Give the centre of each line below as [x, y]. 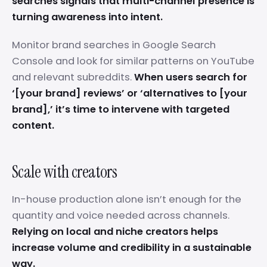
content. [33, 125]
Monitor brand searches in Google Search [114, 45]
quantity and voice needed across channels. [121, 215]
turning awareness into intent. [87, 17]
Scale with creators [65, 172]
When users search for [191, 77]
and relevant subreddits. [73, 77]
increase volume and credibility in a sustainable [132, 248]
